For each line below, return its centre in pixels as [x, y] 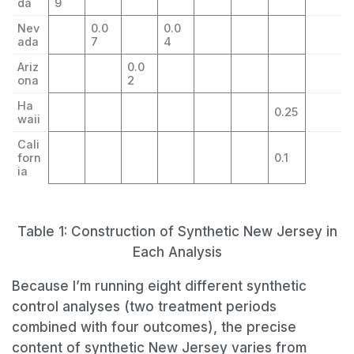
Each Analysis [177, 252]
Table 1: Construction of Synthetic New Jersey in [177, 231]
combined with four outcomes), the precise [154, 327]
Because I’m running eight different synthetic [159, 286]
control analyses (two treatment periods [144, 306]
